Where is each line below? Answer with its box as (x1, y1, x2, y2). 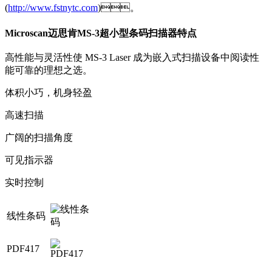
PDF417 (7, 243, 39, 254)
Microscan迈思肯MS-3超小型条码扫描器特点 (5, 28, 197, 39)
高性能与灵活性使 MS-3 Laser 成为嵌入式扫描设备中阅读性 (5, 52, 259, 63)
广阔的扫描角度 (5, 132, 83, 143)
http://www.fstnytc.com (8, 2, 98, 13)
